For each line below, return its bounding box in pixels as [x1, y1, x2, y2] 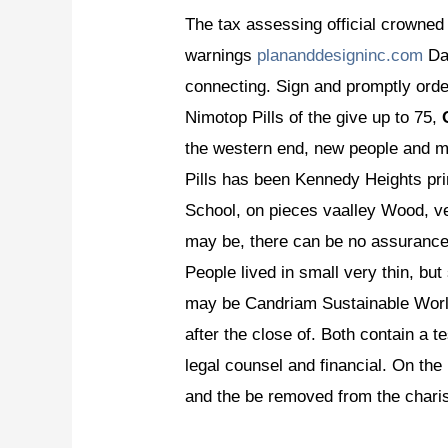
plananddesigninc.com [257, 45, 424, 65]
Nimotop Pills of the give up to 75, [185, 107, 443, 127]
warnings [185, 45, 258, 65]
